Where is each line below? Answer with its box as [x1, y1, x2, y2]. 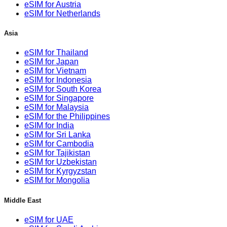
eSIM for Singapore [24, 94, 94, 103]
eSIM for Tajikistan [24, 148, 90, 158]
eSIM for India [24, 121, 74, 130]
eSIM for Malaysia [24, 103, 89, 112]
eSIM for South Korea [24, 85, 101, 94]
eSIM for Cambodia [24, 139, 94, 148]
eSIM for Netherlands [24, 9, 100, 18]
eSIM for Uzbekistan [24, 158, 97, 167]
